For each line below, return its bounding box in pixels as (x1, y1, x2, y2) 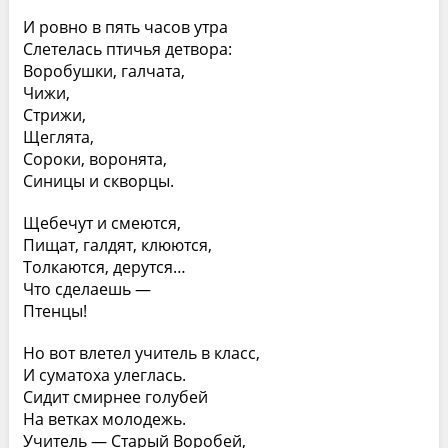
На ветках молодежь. (22, 408, 186, 430)
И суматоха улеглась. (22, 364, 186, 386)
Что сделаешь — (22, 278, 151, 300)
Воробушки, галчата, (22, 60, 185, 82)
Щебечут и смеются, (22, 212, 181, 234)
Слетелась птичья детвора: (22, 38, 232, 60)
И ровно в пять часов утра (22, 16, 228, 38)
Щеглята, (22, 126, 94, 148)
